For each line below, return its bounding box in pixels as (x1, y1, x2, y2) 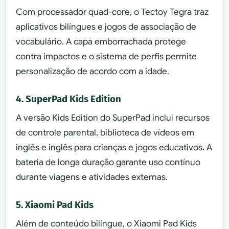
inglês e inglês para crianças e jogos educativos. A (16, 142, 213, 153)
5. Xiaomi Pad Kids (16, 199, 94, 211)
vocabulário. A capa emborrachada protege (16, 36, 187, 48)
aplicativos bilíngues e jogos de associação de (16, 21, 197, 33)
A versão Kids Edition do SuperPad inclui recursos (16, 112, 210, 124)
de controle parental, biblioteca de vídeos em (16, 127, 195, 139)
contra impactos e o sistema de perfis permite (16, 51, 197, 62)
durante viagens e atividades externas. (16, 172, 168, 183)
